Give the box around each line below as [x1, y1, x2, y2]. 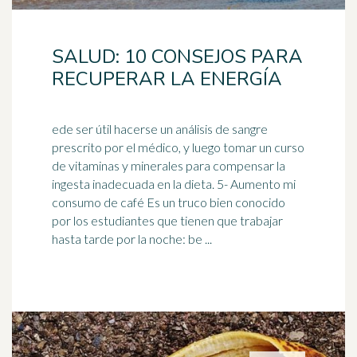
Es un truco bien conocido [144, 194, 285, 210]
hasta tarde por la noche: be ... [52, 231, 212, 246]
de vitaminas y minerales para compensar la [52, 158, 285, 173]
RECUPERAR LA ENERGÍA [52, 66, 282, 92]
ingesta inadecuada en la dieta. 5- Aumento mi [52, 176, 217, 191]
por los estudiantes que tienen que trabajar [52, 213, 283, 228]
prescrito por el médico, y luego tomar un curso [52, 139, 304, 155]
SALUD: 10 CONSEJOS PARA [52, 44, 303, 69]
